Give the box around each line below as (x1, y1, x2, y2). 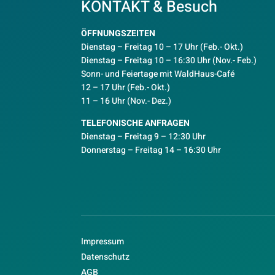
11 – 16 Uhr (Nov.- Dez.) (81, 94, 171, 107)
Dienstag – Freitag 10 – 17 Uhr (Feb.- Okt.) (81, 40, 243, 53)
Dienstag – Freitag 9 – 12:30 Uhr (81, 130, 206, 143)
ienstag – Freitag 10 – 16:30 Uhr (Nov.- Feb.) (87, 53, 257, 67)
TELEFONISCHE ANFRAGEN (81, 116, 190, 130)
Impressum (81, 235, 124, 249)
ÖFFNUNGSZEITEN (81, 26, 155, 40)
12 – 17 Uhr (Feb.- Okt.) (81, 80, 170, 94)
